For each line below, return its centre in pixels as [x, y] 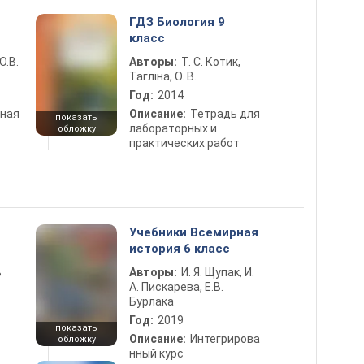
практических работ [184, 143]
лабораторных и [173, 128]
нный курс [156, 353]
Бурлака [152, 301]
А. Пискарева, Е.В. [176, 287]
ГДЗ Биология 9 [177, 22]
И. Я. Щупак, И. [218, 272]
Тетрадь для [225, 114]
